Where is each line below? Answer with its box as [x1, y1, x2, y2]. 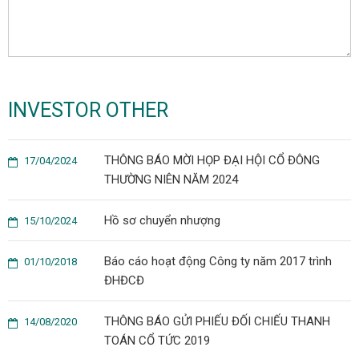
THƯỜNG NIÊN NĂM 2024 [104, 172, 238, 187]
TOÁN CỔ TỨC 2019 [104, 333, 210, 348]
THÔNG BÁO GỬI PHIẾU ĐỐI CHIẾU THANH [104, 314, 330, 329]
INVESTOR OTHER [8, 99, 168, 122]
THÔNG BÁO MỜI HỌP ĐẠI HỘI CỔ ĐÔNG [104, 153, 320, 167]
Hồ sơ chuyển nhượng [104, 213, 220, 228]
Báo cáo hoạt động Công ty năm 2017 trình [104, 254, 332, 268]
